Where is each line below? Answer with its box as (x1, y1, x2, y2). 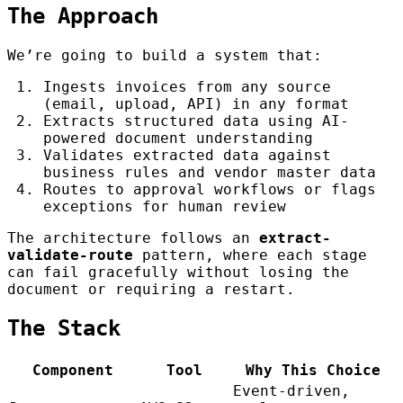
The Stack (7, 316, 121, 342)
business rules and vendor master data (43, 164, 376, 182)
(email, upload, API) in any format (43, 95, 349, 113)
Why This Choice (246, 362, 381, 380)
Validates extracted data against (43, 147, 331, 165)
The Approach (7, 4, 158, 30)
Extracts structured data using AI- (43, 112, 349, 130)
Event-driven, (233, 382, 350, 400)
